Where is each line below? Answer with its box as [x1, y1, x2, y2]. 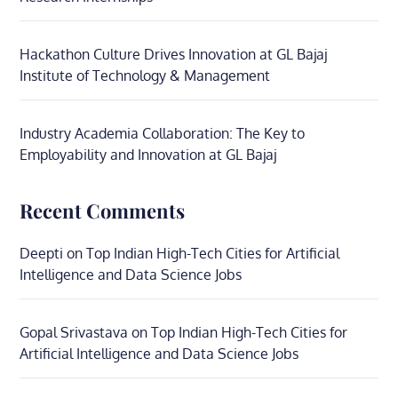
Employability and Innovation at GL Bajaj [20, 146, 277, 163]
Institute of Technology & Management [20, 67, 271, 84]
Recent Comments [20, 197, 186, 224]
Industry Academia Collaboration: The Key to [20, 124, 306, 142]
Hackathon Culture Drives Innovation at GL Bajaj [20, 45, 328, 63]
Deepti [20, 244, 64, 262]
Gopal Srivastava [20, 323, 129, 341]
